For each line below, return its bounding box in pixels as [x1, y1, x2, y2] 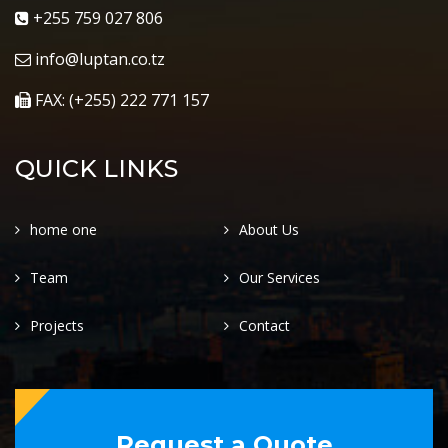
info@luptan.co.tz [31, 47, 165, 70]
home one [30, 219, 97, 239]
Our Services [239, 267, 320, 287]
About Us [239, 219, 299, 239]
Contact [239, 315, 290, 335]
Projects [30, 315, 84, 335]
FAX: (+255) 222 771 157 [31, 88, 209, 111]
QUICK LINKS [15, 153, 178, 183]
